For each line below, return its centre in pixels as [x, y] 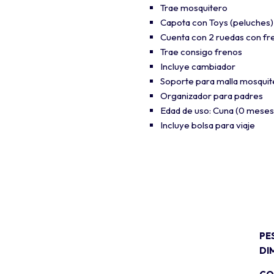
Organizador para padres [212, 95]
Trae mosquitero [194, 7]
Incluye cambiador [198, 66]
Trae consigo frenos [201, 51]
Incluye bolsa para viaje [208, 125]
